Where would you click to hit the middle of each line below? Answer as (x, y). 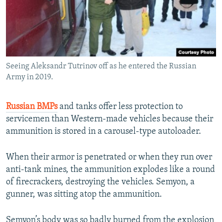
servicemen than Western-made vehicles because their (110, 119)
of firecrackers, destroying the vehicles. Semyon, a (100, 182)
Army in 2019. (29, 77)
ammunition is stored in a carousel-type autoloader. (104, 131)
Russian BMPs (32, 107)
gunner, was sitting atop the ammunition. (84, 194)
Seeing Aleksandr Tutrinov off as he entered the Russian (101, 66)
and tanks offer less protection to (120, 107)
